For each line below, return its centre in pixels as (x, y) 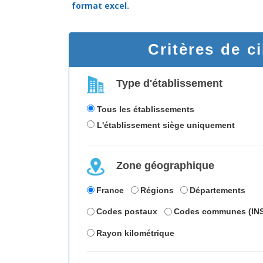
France (110, 190)
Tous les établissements (146, 109)
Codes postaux (127, 211)
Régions (157, 190)
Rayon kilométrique (136, 233)
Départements (218, 190)
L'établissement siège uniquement (166, 125)
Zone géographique (165, 165)
